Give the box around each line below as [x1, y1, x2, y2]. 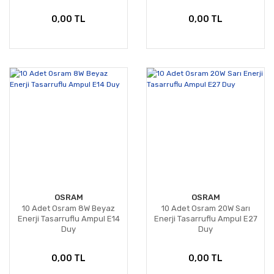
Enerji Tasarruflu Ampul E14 [17, 214, 120, 224]
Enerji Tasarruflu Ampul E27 [154, 214, 257, 224]
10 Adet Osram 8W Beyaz [22, 204, 115, 213]
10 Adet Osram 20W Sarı [161, 204, 250, 213]
